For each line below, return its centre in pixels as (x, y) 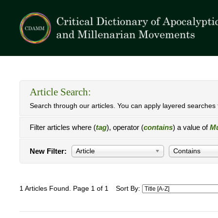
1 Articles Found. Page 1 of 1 (64, 189)
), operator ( (125, 127)
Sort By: (129, 189)
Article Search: (60, 92)
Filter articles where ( (63, 127)
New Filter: (48, 151)
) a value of (191, 127)
